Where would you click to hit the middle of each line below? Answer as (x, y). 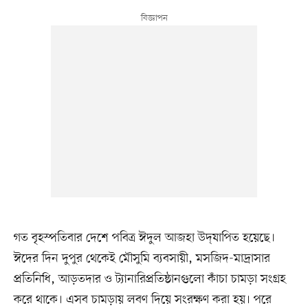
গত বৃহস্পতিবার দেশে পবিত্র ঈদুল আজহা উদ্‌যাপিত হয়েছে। (144, 238)
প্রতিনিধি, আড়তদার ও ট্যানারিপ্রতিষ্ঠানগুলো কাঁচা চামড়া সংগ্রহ (150, 279)
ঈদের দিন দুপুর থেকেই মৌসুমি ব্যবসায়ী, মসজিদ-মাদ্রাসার (142, 259)
